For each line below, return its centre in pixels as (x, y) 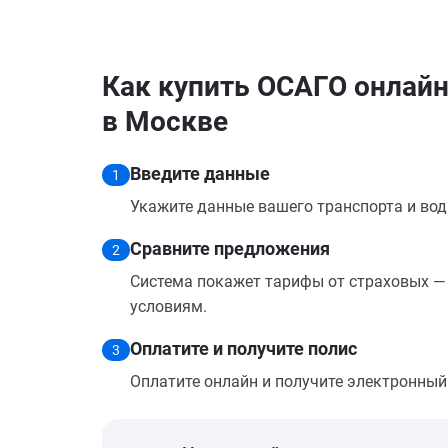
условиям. (168, 306)
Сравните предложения (230, 248)
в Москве (165, 121)
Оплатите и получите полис (243, 348)
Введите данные (200, 173)
